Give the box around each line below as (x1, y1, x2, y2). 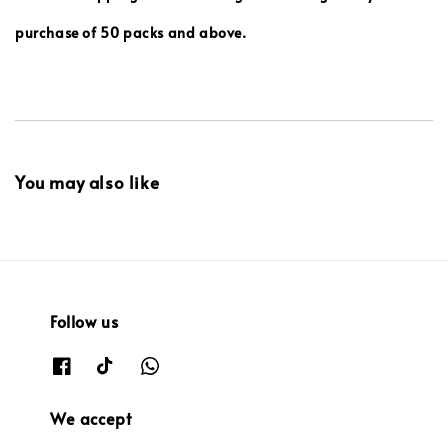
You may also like (15, 170, 160, 195)
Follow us (50, 310, 119, 333)
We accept (50, 406, 132, 429)
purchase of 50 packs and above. (15, 23, 247, 43)
